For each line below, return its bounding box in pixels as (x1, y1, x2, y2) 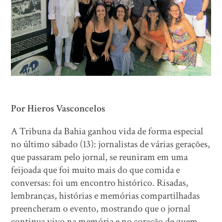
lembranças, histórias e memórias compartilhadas (11, 189, 200, 202)
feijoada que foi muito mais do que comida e (11, 163, 180, 176)
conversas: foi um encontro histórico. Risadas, (11, 176, 189, 189)
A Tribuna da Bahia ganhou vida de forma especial (11, 124, 204, 138)
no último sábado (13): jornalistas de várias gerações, (11, 137, 211, 151)
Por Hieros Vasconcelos (11, 102, 106, 115)
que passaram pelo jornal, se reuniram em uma (11, 150, 188, 164)
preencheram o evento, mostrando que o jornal (11, 202, 191, 215)
